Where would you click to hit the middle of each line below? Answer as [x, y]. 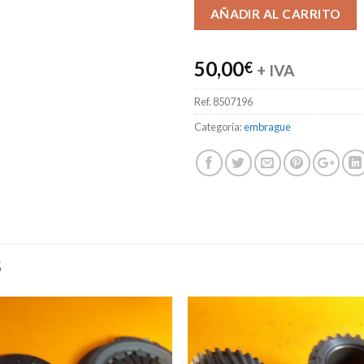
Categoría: [219, 127]
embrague [267, 127]
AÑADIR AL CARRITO [275, 14]
